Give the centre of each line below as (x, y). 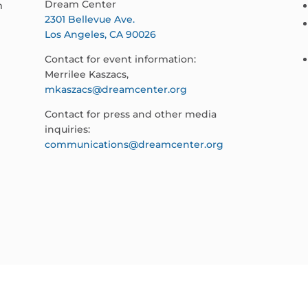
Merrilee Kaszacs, (86, 75)
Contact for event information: (120, 59)
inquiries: (67, 130)
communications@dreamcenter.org (134, 145)
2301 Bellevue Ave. (89, 20)
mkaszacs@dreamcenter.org (115, 90)
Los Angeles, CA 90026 (100, 35)
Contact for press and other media (130, 114)
